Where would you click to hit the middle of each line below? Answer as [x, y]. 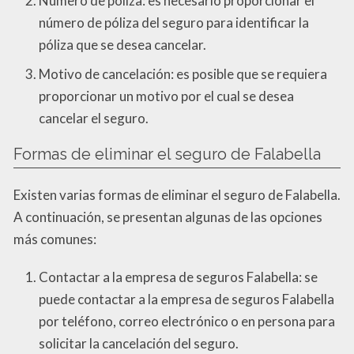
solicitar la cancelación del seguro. [139, 343]
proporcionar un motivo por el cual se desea [166, 96]
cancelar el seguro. [94, 118]
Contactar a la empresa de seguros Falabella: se [178, 277]
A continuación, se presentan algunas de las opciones [168, 217]
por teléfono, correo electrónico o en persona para [187, 321]
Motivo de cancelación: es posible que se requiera [183, 73]
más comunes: [55, 239]
